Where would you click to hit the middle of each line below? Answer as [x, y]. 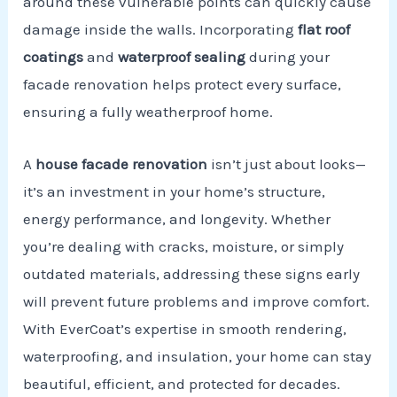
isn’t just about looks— [287, 163]
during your [288, 57]
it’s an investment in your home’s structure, [175, 191]
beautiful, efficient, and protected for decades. [182, 383]
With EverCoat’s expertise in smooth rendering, [185, 328]
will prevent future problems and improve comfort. [197, 301]
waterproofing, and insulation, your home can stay [198, 356]
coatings [54, 57]
